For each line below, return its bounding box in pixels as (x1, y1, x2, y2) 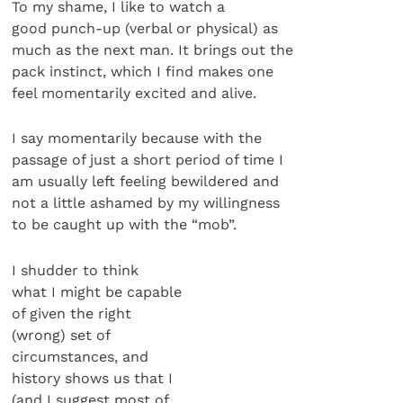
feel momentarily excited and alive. (12, 84, 257, 102)
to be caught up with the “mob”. (12, 216, 237, 234)
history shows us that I (12, 369, 174, 387)
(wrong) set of (12, 326, 112, 344)
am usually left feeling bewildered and (12, 173, 280, 191)
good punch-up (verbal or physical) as (12, 19, 279, 37)
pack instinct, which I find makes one (12, 62, 274, 80)
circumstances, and (12, 347, 149, 365)
